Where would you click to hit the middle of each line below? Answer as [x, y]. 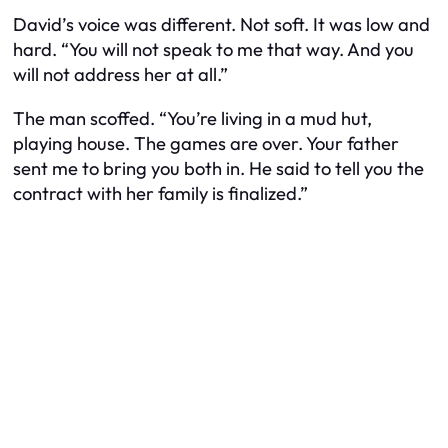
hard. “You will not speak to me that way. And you [213, 50]
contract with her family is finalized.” [160, 193]
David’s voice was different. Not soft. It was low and [221, 25]
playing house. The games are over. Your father [206, 143]
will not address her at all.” [120, 75]
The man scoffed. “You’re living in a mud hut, [192, 118]
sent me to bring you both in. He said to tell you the [218, 168]
